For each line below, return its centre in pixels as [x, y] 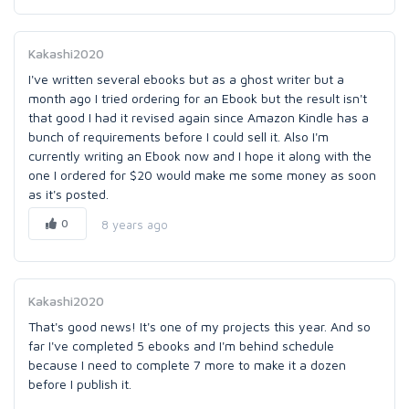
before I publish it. [80, 384]
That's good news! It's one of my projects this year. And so [199, 326]
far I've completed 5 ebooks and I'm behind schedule [181, 346]
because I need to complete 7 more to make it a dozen [187, 365]
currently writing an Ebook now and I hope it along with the [200, 156]
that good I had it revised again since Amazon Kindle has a [199, 117]
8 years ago [134, 224]
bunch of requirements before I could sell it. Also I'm [178, 136]
